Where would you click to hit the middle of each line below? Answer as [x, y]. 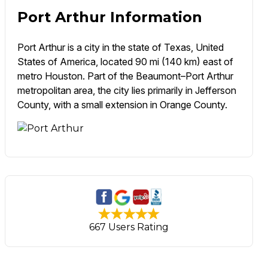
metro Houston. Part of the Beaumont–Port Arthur [125, 76]
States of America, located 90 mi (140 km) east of [125, 62]
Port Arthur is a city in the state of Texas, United [120, 48]
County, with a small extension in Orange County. [122, 105]
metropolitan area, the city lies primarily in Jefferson [127, 91]
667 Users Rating [129, 227]
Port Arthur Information [109, 17]
